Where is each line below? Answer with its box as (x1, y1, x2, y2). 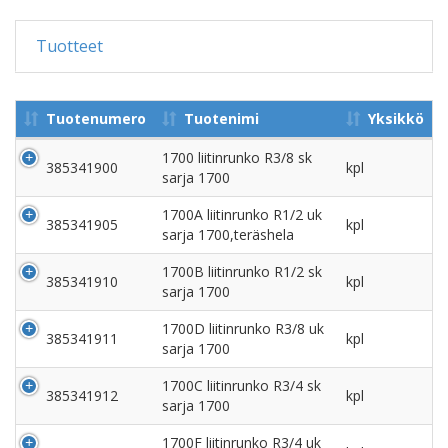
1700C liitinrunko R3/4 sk (162, 375, 321, 395)
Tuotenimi (184, 108, 259, 128)
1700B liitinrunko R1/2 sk (162, 261, 322, 281)
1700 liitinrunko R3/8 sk (162, 147, 312, 167)
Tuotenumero (46, 108, 146, 128)
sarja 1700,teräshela (162, 224, 294, 244)
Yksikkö (368, 108, 424, 128)
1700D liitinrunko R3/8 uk (162, 318, 324, 338)
